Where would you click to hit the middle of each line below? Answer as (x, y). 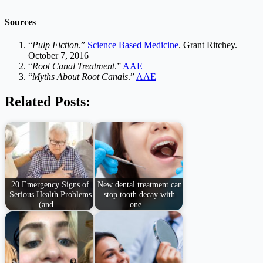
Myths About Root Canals (80, 77)
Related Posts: (48, 102)
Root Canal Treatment (73, 66)
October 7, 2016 (58, 56)
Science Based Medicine (133, 45)
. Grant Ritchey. (208, 45)
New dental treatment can (139, 184)
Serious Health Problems (50, 194)
